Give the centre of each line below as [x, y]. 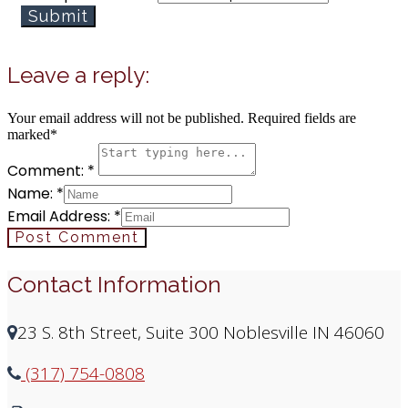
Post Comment [77, 237]
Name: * [36, 193]
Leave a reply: [78, 75]
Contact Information [114, 284]
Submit [58, 15]
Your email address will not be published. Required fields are [182, 117]
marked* [32, 134]
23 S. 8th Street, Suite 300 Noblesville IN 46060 [201, 332]
